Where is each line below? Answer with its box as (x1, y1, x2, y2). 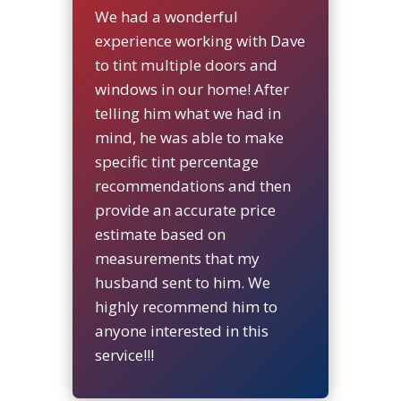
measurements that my (94, 247, 260, 269)
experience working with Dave (94, 30, 305, 51)
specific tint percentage (94, 150, 259, 172)
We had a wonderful (94, 5, 238, 27)
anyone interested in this (94, 320, 269, 341)
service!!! (94, 344, 154, 365)
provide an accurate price (94, 199, 276, 220)
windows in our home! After (94, 78, 289, 99)
